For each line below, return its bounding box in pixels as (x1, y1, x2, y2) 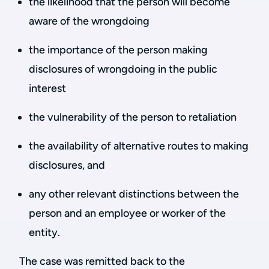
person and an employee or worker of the (29, 207, 226, 220)
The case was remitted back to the (19, 255, 185, 268)
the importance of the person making (29, 43, 208, 56)
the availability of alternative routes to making (29, 139, 249, 153)
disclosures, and (29, 159, 105, 172)
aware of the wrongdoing (29, 14, 150, 28)
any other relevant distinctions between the (29, 187, 239, 201)
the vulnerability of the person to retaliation (29, 110, 237, 124)
